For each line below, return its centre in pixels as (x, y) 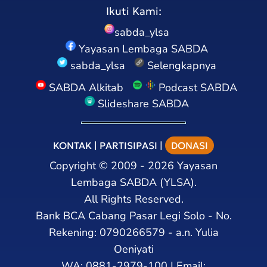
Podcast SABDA (196, 88)
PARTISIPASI (128, 145)
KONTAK (72, 145)
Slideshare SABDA (142, 104)
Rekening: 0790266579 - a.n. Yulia (133, 232)
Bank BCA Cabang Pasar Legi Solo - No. (133, 216)
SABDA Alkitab (85, 88)
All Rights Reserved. (133, 199)
